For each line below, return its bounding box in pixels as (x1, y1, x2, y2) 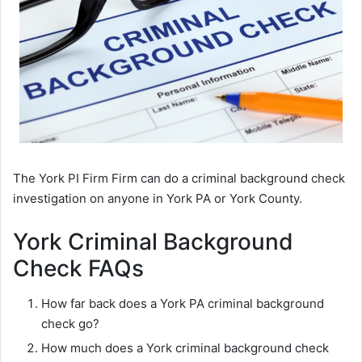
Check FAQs (13, 255, 144, 283)
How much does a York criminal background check (41, 340, 329, 356)
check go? (41, 316, 99, 332)
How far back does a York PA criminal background (41, 296, 324, 312)
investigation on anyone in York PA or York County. (13, 191, 302, 207)
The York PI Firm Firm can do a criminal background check (13, 170, 345, 187)
